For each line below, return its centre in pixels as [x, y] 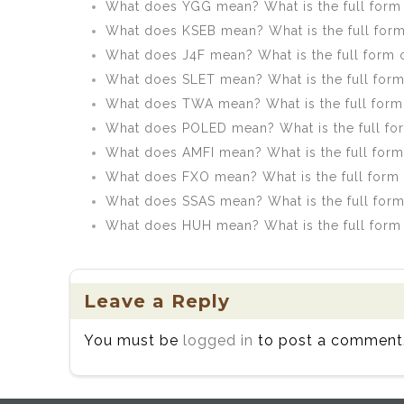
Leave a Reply [157, 301]
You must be [133, 340]
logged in [218, 340]
